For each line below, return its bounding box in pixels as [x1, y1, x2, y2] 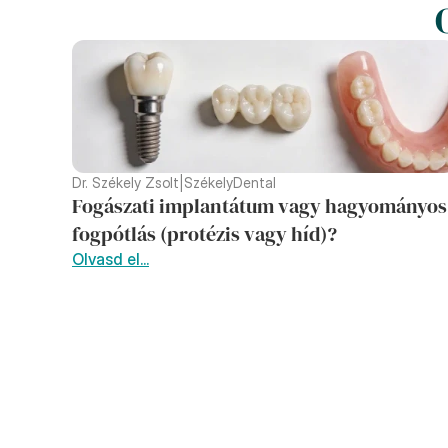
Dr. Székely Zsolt [72, 174, 179, 191]
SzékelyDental [184, 174, 276, 191]
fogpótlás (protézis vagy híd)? [72, 220, 337, 248]
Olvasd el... [72, 249, 149, 269]
